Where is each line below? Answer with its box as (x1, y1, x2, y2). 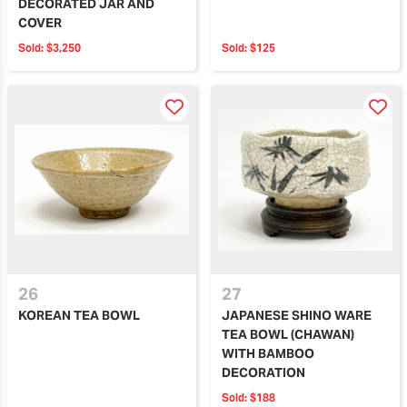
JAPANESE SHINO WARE (222, 306, 372, 323)
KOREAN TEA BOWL (18, 306, 140, 323)
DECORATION (222, 363, 305, 381)
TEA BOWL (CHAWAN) (222, 325, 354, 342)
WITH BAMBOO (222, 344, 314, 362)
